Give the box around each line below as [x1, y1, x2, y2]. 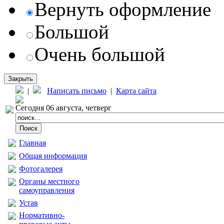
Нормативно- [19, 211, 64, 219]
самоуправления [19, 186, 74, 194]
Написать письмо [47, 86, 106, 95]
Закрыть [8, 75, 33, 82]
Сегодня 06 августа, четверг [15, 103, 111, 112]
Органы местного [19, 177, 79, 185]
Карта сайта [116, 86, 156, 95]
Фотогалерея [19, 164, 62, 173]
